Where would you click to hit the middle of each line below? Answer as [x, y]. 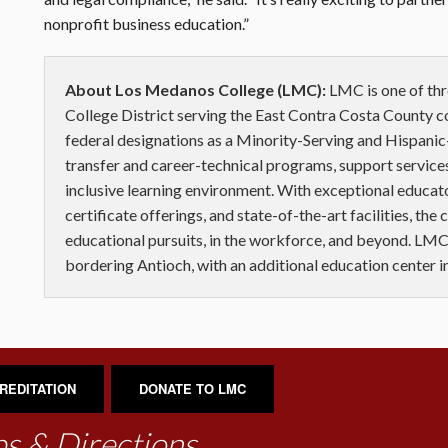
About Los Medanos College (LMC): [195, 89]
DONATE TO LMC [192, 388]
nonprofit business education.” [148, 23]
